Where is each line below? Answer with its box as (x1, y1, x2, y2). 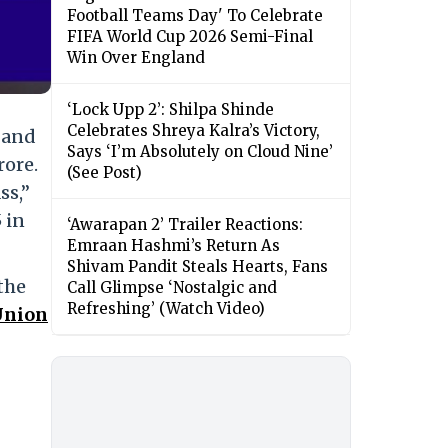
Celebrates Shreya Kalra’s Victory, (67, 121, 320, 141)
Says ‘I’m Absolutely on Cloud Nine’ (67, 142, 333, 162)
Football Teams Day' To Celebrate (67, 6, 323, 26)
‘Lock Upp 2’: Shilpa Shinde (67, 100, 274, 120)
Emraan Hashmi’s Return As (67, 236, 280, 256)
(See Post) (67, 163, 142, 183)
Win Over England (67, 48, 205, 68)
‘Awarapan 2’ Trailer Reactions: (67, 215, 303, 235)
